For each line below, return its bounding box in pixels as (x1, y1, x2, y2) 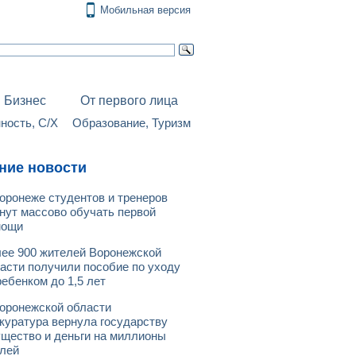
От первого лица (79, 94, 178, 107)
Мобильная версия (100, 4, 191, 16)
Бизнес (4, 94, 46, 107)
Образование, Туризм (72, 116, 191, 130)
